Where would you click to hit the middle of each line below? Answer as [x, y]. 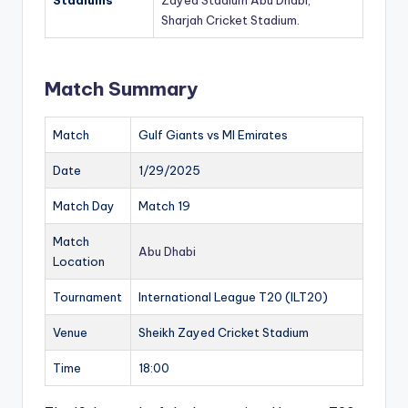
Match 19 [164, 206]
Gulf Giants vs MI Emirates [213, 135]
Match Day [84, 206]
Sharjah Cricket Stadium [229, 20]
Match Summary [122, 89]
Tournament [87, 297]
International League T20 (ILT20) [233, 297]
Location [79, 262]
